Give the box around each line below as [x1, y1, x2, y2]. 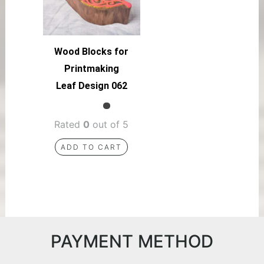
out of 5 [90, 118, 129, 131]
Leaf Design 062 [55, 80, 127, 92]
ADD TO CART [61, 143, 123, 152]
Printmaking [64, 63, 119, 75]
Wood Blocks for [54, 46, 129, 58]
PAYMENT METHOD [51, 230, 213, 252]
